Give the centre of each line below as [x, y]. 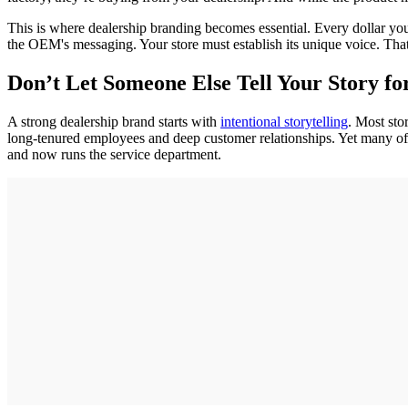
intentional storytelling [284, 121]
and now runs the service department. [114, 154]
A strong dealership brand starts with [114, 121]
